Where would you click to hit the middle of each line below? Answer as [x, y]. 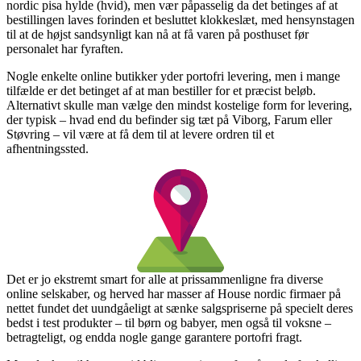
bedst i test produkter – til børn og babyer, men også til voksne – [169, 322]
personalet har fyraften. [65, 48]
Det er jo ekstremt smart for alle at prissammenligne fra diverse [165, 279]
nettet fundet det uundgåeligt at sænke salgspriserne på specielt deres [180, 308]
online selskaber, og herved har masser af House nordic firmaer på [174, 293]
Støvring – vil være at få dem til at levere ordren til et [140, 134]
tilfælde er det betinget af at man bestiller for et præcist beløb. [161, 90]
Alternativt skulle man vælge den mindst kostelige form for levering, [179, 105]
